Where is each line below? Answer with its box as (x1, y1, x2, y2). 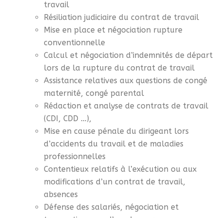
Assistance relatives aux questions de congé (44, 75, 207, 85)
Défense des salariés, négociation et (44, 202, 179, 212)
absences (44, 189, 83, 199)
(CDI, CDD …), (44, 113, 96, 123)
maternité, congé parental (44, 88, 149, 98)
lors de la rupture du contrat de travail (44, 63, 200, 73)
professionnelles (44, 151, 110, 161)
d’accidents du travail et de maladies (44, 139, 183, 148)
